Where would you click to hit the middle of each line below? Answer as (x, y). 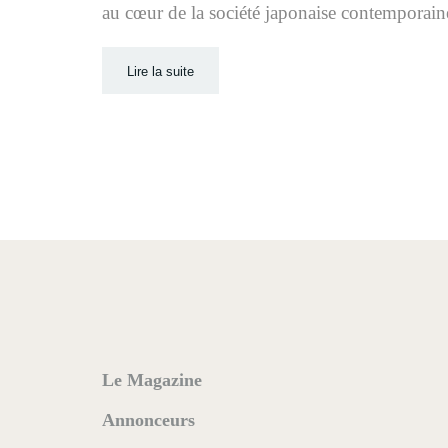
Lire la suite (160, 72)
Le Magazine (152, 380)
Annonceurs (148, 420)
